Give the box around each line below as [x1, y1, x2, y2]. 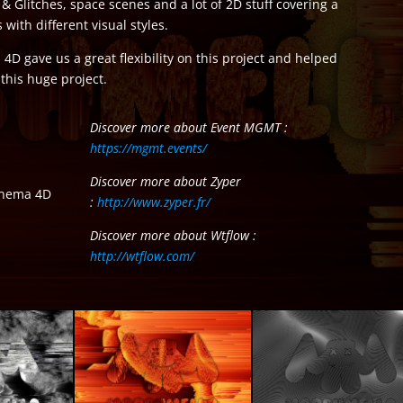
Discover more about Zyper [89, 173, 241, 191]
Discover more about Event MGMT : [89, 119, 288, 137]
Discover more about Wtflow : [89, 227, 256, 245]
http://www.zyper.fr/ [96, 193, 210, 211]
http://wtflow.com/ [89, 247, 194, 265]
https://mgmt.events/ [89, 139, 207, 157]
